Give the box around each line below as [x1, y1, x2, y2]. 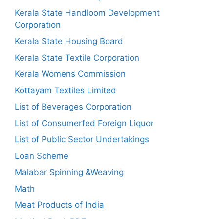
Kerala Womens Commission [15, 69, 126, 79]
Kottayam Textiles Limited [15, 85, 116, 95]
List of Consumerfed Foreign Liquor [15, 118, 153, 128]
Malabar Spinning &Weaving [15, 167, 124, 177]
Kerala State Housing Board [15, 36, 123, 46]
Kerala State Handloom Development [15, 7, 160, 18]
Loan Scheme [15, 151, 68, 161]
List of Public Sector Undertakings [15, 134, 149, 145]
